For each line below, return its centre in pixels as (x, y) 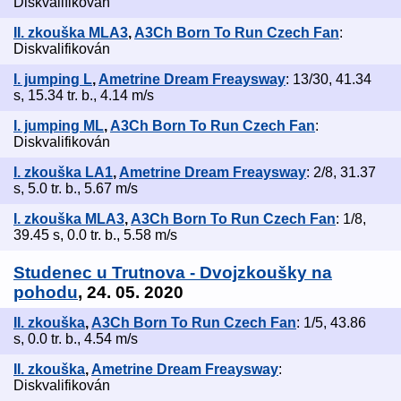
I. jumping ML (59, 126)
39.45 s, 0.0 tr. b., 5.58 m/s (95, 235)
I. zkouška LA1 (63, 173)
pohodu (46, 293)
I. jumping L (53, 80)
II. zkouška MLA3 (71, 33)
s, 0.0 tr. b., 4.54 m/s (76, 339)
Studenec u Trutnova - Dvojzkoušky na (173, 273)
